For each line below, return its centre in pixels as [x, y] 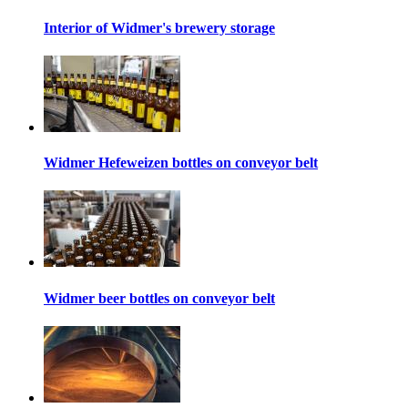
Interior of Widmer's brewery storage [159, 27]
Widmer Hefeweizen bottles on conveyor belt [181, 163]
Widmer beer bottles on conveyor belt [159, 298]
